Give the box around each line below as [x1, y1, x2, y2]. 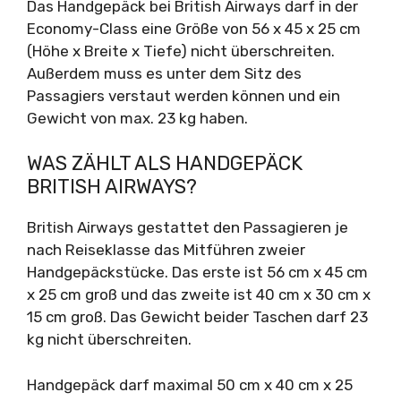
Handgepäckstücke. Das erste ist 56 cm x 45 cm [27, 263, 368, 281]
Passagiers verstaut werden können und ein [27, 86, 340, 105]
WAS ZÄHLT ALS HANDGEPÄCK [27, 151, 303, 175]
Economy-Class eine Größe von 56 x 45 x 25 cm [27, 19, 361, 38]
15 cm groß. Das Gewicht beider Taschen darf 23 [27, 308, 368, 326]
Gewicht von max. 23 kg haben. [27, 108, 248, 127]
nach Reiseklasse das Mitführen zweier [27, 241, 305, 259]
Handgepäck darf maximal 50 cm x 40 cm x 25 [27, 375, 353, 394]
